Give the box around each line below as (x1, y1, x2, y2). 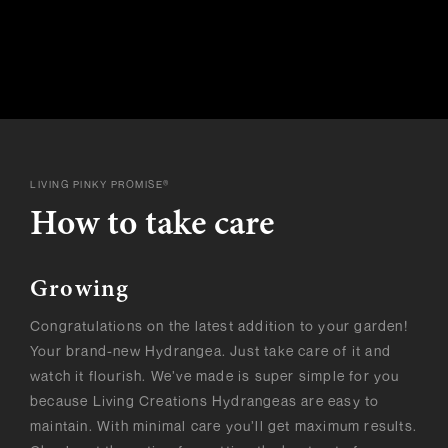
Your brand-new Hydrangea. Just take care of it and (30, 342, 392, 360)
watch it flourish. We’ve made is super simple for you (30, 367, 400, 385)
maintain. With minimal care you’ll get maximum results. (30, 417, 418, 435)
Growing (30, 279, 130, 304)
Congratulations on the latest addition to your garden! (30, 317, 408, 335)
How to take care (30, 209, 274, 245)
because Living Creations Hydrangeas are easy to (30, 392, 380, 410)
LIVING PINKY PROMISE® (30, 178, 170, 191)
